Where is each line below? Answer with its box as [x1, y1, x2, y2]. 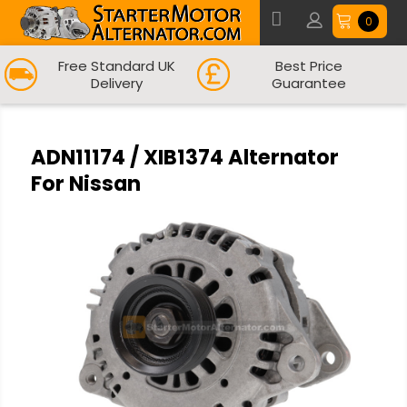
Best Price [275, 56, 343, 75]
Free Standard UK [58, 56, 176, 75]
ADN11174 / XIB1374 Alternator [30, 143, 339, 172]
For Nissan [30, 169, 141, 198]
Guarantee [272, 74, 347, 93]
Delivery [91, 74, 144, 93]
